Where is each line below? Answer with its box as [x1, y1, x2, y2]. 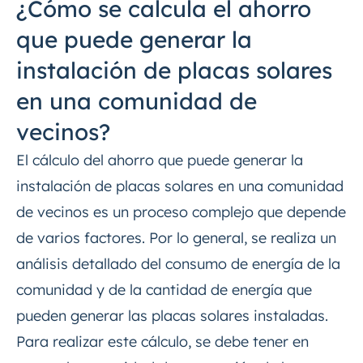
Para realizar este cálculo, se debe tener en [16, 332, 309, 352]
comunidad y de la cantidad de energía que [16, 280, 312, 300]
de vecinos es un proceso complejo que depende [16, 203, 346, 222]
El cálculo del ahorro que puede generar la [16, 151, 303, 170]
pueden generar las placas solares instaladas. [16, 306, 328, 326]
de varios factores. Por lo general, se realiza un [16, 228, 336, 248]
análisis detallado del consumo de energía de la [16, 254, 340, 274]
